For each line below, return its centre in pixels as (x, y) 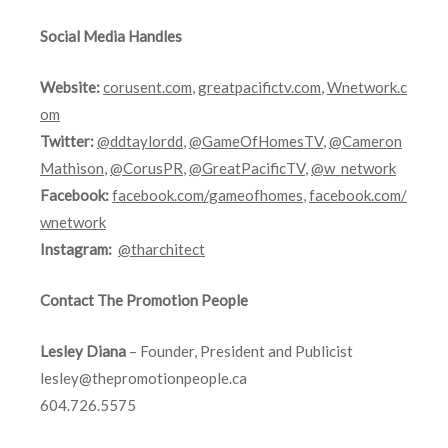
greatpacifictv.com (259, 86)
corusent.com (147, 86)
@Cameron (365, 140)
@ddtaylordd (140, 140)
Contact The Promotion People (144, 299)
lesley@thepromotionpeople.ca (143, 377)
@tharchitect (161, 248)
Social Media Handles (111, 35)
